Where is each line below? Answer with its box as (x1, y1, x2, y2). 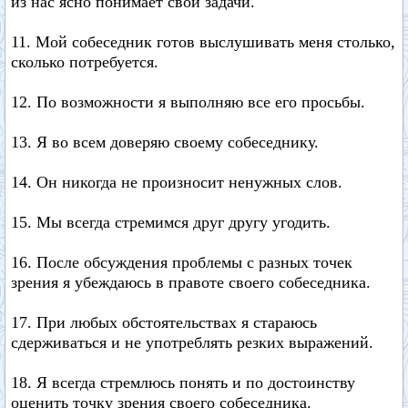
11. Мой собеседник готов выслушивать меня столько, (11, 33, 395, 51)
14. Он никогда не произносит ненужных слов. (11, 173, 342, 191)
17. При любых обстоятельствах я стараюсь (11, 313, 317, 331)
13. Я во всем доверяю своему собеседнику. (11, 133, 319, 151)
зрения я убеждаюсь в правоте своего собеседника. (11, 273, 371, 291)
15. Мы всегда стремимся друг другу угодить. (11, 213, 331, 231)
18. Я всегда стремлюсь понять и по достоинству (11, 373, 355, 392)
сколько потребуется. (11, 53, 158, 71)
